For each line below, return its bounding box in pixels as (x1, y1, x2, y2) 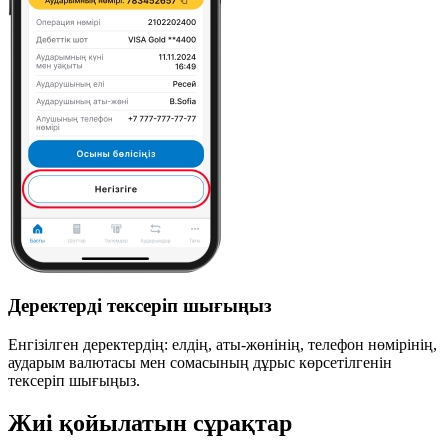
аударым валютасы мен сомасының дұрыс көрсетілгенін (8, 354, 392, 372)
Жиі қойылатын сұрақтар (8, 410, 292, 437)
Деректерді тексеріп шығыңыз (8, 295, 272, 317)
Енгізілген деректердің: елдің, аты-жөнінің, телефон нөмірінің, (8, 336, 437, 354)
